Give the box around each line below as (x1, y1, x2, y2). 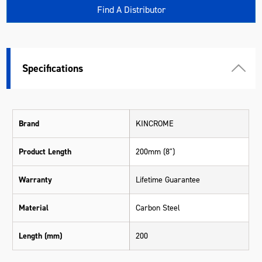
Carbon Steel (136, 202, 181, 213)
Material (19, 202, 49, 213)
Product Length (19, 146, 72, 157)
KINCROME (136, 118, 174, 129)
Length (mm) (19, 230, 63, 242)
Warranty (19, 174, 53, 185)
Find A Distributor (96, 3, 166, 16)
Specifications (22, 61, 84, 75)
